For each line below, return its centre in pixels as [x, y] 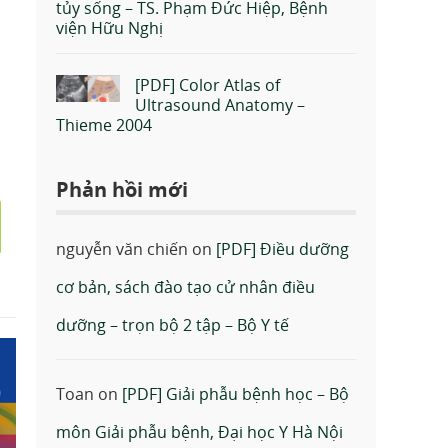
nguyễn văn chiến [122, 248]
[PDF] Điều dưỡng [282, 248]
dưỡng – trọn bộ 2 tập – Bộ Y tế [172, 324]
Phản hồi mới [122, 189]
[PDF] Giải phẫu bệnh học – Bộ [235, 393]
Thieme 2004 [104, 124]
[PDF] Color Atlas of [207, 84]
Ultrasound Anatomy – [220, 104]
